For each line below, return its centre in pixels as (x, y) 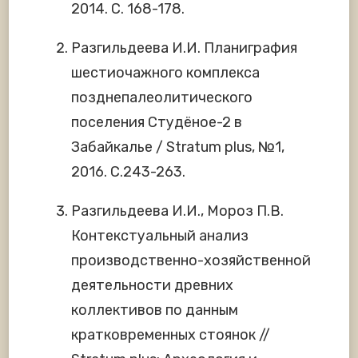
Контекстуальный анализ (160, 236)
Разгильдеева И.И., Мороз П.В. (177, 211)
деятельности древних (152, 286)
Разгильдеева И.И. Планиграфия (184, 48)
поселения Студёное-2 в (157, 123)
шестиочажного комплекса (165, 73)
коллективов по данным (155, 310)
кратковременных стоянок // (171, 335)
